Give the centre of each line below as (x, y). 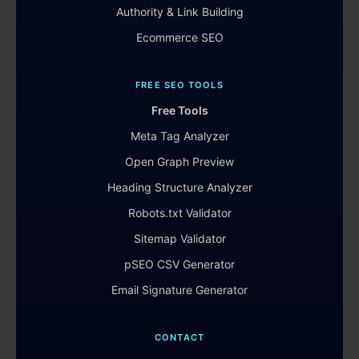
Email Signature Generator (179, 290)
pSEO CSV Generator (179, 264)
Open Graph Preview (179, 162)
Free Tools (179, 111)
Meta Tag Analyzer (179, 136)
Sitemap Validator (179, 239)
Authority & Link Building (179, 12)
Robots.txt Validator (179, 213)
